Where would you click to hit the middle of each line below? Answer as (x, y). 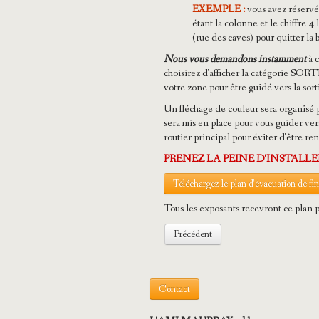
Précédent (193, 235)
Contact (174, 289)
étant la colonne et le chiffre (250, 24)
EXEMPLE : (219, 10)
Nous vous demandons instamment (235, 59)
